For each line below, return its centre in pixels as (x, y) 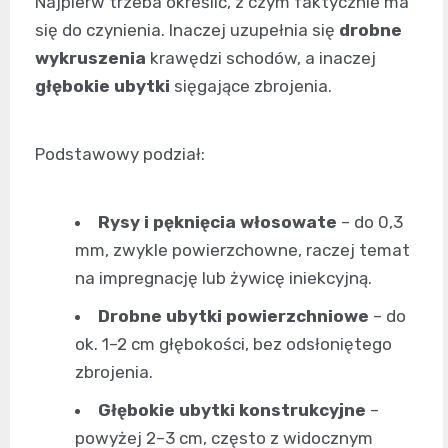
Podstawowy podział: (120, 154)
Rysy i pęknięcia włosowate (217, 222)
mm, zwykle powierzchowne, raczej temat (242, 250)
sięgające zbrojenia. (251, 86)
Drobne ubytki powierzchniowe (233, 316)
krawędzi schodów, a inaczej (261, 58)
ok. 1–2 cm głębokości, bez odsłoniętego (233, 344)
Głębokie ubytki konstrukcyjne (232, 410)
